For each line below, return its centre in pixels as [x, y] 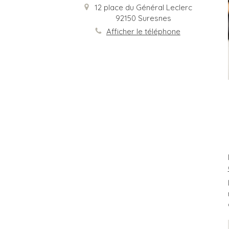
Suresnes [154, 18]
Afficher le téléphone [143, 31]
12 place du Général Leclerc [143, 7]
